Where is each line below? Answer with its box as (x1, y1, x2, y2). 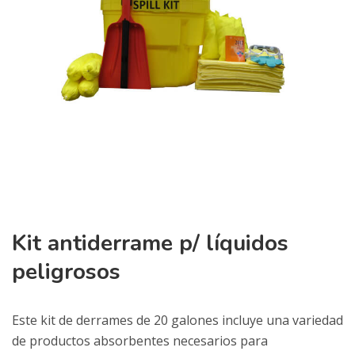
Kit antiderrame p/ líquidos (12, 228, 288, 258)
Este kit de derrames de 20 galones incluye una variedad (12, 311, 343, 329)
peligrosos (12, 257, 120, 287)
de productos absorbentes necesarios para (12, 332, 268, 349)
